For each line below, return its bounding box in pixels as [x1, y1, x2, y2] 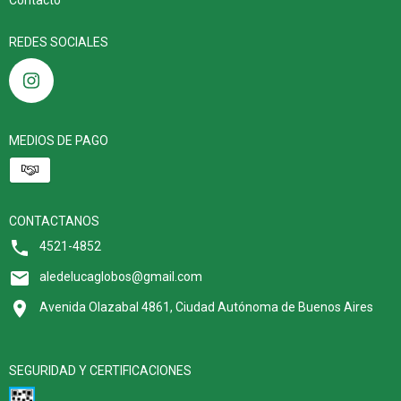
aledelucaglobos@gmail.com [39, 269, 202, 284]
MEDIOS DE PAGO [9, 132, 108, 148]
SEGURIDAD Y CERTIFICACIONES [9, 363, 192, 378]
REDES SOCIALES [9, 34, 108, 49]
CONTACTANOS [9, 213, 99, 228]
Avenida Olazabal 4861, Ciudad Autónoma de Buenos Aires [39, 299, 373, 314]
